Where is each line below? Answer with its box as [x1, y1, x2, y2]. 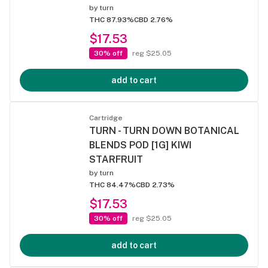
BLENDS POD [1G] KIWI [89, 139, 191, 151]
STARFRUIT [89, 154, 143, 165]
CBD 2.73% [136, 181, 175, 189]
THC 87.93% [89, 16, 134, 24]
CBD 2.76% [134, 16, 173, 24]
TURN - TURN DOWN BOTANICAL [89, 125, 239, 136]
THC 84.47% [89, 181, 136, 189]
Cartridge [89, 114, 123, 122]
